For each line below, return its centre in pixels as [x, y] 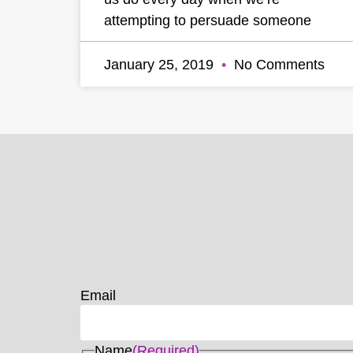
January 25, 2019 [161, 64]
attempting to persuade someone [208, 20]
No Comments [277, 64]
